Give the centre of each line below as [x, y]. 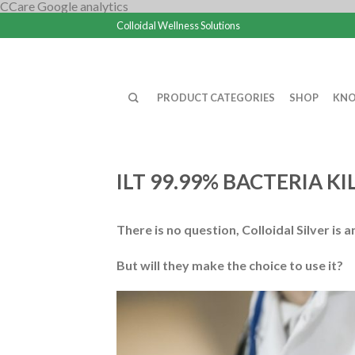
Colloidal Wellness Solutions [178, 25]
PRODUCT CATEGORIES [216, 97]
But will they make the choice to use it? [230, 265]
